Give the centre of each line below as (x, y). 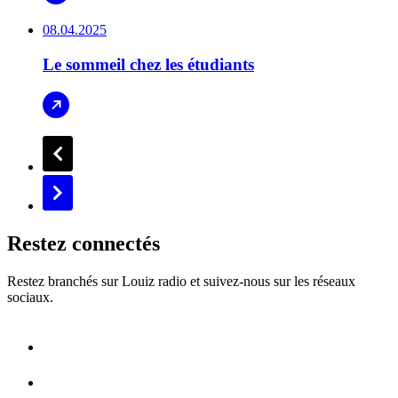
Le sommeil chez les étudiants (148, 65)
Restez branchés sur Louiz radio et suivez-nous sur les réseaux (181, 281)
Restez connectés (84, 243)
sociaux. (30, 297)
